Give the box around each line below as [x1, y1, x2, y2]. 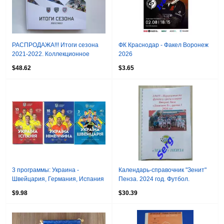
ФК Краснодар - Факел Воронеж [118, 41, 208, 49]
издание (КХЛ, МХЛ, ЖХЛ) [12, 59, 86, 67]
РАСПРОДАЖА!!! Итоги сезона [12, 41, 99, 49]
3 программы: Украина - [12, 166, 79, 173]
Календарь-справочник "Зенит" [118, 166, 206, 173]
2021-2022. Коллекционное [12, 50, 90, 58]
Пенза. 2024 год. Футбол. [118, 175, 189, 182]
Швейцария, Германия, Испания [12, 175, 104, 182]
